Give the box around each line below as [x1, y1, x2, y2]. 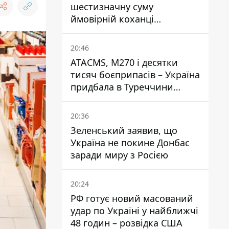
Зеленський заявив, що [71, 124, 177, 136]
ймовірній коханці [71, 13, 154, 25]
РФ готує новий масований [71, 192, 193, 204]
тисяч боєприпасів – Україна [71, 68, 200, 81]
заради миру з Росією [71, 149, 168, 161]
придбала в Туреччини [71, 81, 173, 93]
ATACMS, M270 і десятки [71, 56, 178, 68]
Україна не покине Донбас [71, 136, 190, 149]
